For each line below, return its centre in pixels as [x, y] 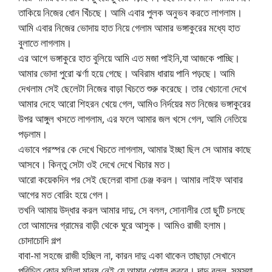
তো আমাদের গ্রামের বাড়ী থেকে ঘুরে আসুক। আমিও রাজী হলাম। [123, 225]
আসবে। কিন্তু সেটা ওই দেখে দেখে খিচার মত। [95, 165]
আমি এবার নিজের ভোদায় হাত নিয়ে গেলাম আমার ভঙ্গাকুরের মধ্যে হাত [129, 28]
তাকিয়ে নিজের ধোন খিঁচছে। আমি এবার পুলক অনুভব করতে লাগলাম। [130, 13]
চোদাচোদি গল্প [39, 240]
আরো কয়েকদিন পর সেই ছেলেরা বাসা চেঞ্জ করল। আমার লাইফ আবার [131, 180]
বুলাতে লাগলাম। [45, 43]
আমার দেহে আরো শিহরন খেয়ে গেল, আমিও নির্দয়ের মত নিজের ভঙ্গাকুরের [134, 104]
